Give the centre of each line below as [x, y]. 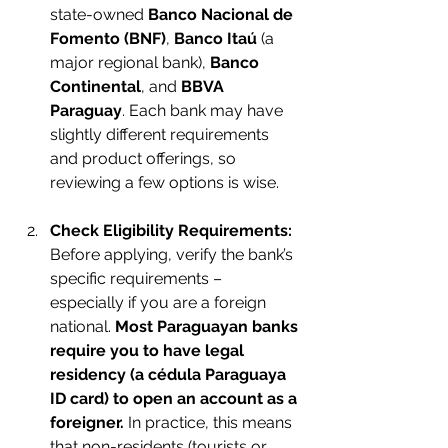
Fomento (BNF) [108, 38]
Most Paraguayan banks [208, 326]
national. [82, 326]
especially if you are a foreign [160, 302]
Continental [95, 86]
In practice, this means [210, 422]
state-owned [99, 14]
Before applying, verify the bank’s [173, 254]
